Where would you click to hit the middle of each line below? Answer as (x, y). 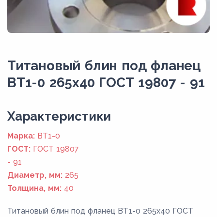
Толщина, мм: (34, 188)
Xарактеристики (59, 116)
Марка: (21, 136)
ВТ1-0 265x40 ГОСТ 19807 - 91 (106, 82)
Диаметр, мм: (35, 175)
